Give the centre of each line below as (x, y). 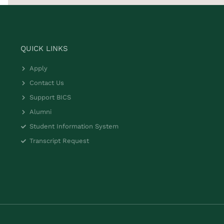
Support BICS (50, 97)
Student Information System (74, 126)
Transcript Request (59, 140)
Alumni (40, 111)
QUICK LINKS (44, 48)
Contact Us (46, 82)
